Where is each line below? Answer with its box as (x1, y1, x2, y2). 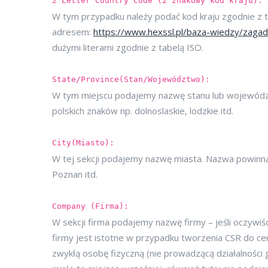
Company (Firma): (52, 202, 129, 211)
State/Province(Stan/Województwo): (52, 75, 210, 84)
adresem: (52, 26, 93, 38)
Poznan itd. (52, 168, 98, 180)
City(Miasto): (52, 138, 114, 147)
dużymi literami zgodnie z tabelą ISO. (52, 41, 203, 53)
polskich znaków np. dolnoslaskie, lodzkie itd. (52, 105, 233, 117)
